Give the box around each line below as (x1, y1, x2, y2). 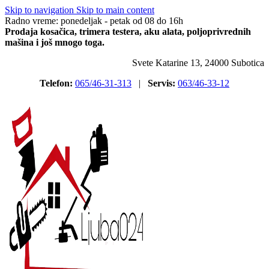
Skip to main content (76, 5, 154, 15)
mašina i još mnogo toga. (5, 37, 104, 47)
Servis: (148, 78, 175, 88)
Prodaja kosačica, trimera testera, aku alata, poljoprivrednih (5, 26, 251, 37)
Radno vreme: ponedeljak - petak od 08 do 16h (5, 16, 183, 26)
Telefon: (40, 78, 73, 88)
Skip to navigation (5, 5, 76, 15)
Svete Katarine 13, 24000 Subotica (132, 58, 264, 68)
